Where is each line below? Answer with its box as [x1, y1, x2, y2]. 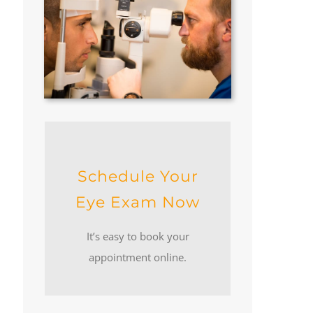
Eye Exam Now [75, 192, 201, 212]
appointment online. [89, 249, 187, 264]
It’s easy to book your [86, 228, 189, 243]
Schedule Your [77, 166, 198, 186]
